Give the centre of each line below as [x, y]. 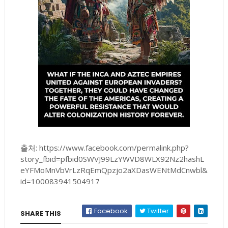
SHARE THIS [40, 214]
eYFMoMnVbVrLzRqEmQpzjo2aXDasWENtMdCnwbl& [114, 170]
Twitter [158, 211]
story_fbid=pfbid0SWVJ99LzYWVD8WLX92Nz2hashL [112, 159]
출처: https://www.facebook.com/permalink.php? [104, 148]
